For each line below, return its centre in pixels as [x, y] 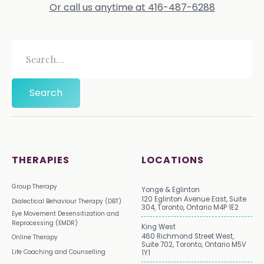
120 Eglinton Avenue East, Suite [194, 199]
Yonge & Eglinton [171, 190]
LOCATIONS [173, 160]
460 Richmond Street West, [188, 236]
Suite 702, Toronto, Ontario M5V [194, 245]
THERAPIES [41, 160]
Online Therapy [35, 237]
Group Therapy [34, 187]
